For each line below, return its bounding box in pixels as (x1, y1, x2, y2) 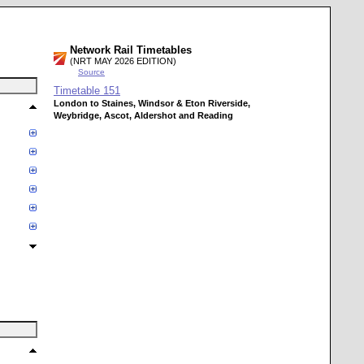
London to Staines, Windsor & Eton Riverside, (54, 98, 250, 108)
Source (78, 67, 105, 76)
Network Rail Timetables (70, 44, 192, 56)
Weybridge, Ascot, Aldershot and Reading (54, 110, 233, 120)
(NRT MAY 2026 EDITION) (70, 56, 176, 66)
